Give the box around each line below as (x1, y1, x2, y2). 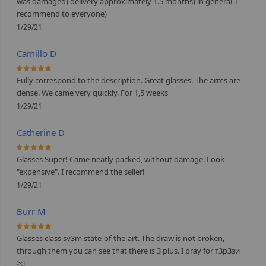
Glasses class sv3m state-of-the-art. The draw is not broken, (17, 233, 225, 244)
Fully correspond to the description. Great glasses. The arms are (17, 75, 241, 86)
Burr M (17, 205, 46, 218)
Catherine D (17, 126, 65, 139)
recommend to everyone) (17, 8, 107, 20)
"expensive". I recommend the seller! (17, 166, 145, 178)
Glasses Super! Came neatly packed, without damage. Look (17, 154, 225, 165)
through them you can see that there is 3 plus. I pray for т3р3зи (17, 245, 240, 256)
